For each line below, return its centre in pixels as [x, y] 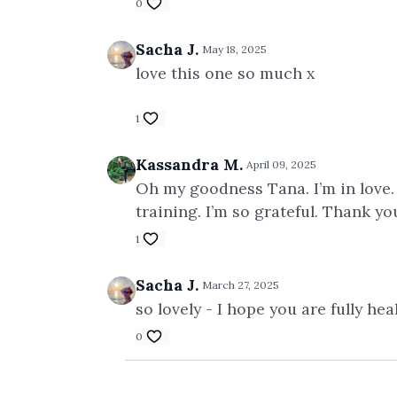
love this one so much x [225, 73]
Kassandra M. [189, 164]
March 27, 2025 [241, 285]
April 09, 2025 [281, 164]
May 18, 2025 [234, 49]
